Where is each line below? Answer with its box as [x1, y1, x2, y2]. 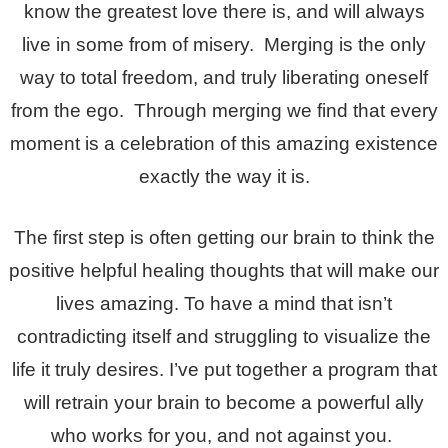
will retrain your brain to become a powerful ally [24, 391, 424, 413]
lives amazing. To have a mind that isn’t [56, 292, 392, 314]
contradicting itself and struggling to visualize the [17, 325, 431, 347]
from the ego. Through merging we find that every [10, 99, 438, 121]
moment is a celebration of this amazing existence [10, 132, 438, 154]
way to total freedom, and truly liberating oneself [20, 66, 428, 88]
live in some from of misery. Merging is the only [22, 33, 426, 55]
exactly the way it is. [138, 165, 310, 187]
